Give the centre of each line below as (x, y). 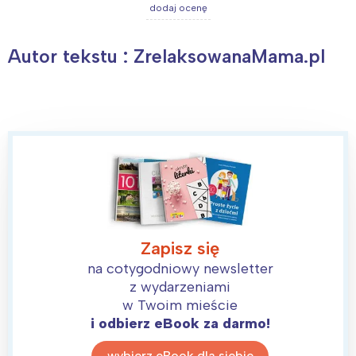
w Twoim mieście (180, 305)
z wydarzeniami (180, 286)
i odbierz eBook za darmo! (180, 323)
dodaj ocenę (178, 8)
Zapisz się (180, 248)
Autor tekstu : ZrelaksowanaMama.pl (166, 56)
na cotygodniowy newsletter (180, 268)
